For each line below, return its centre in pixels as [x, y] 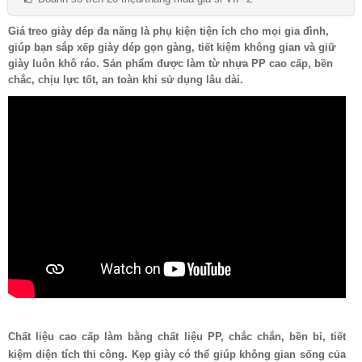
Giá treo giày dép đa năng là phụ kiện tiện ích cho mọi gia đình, [168, 31]
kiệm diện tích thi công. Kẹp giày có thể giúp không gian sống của [177, 354]
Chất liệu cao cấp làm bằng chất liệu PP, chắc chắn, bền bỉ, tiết [177, 336]
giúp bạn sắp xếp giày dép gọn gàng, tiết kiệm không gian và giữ [172, 47]
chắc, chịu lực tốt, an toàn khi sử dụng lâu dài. [126, 79]
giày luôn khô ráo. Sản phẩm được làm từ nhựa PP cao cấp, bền [170, 63]
